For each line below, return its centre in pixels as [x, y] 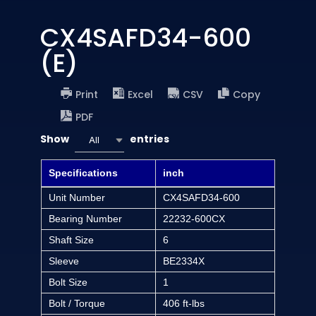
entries [148, 139]
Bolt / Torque [77, 303]
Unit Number [77, 197]
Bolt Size [68, 282]
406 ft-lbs [183, 303]
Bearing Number [85, 218]
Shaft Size [71, 239]
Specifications [83, 172]
